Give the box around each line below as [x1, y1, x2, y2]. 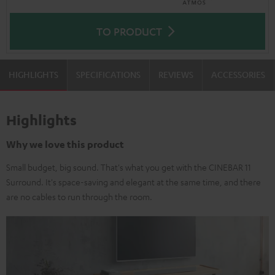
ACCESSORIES [211, 69, 265, 80]
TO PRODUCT [96, 25, 162, 38]
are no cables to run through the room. [6, 191, 152, 202]
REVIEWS [158, 69, 193, 80]
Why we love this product [6, 138, 124, 150]
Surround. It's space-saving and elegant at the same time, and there [6, 176, 261, 187]
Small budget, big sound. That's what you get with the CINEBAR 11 [6, 161, 251, 172]
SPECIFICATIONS [76, 69, 141, 80]
